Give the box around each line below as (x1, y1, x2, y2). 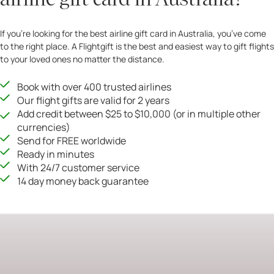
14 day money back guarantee (17, 174, 149, 188)
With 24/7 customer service (17, 160, 139, 174)
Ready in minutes (17, 147, 94, 161)
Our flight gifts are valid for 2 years (17, 93, 169, 107)
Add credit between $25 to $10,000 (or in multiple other (17, 106, 261, 120)
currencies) (17, 120, 70, 134)
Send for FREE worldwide (17, 133, 126, 147)
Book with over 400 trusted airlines (17, 80, 171, 94)
